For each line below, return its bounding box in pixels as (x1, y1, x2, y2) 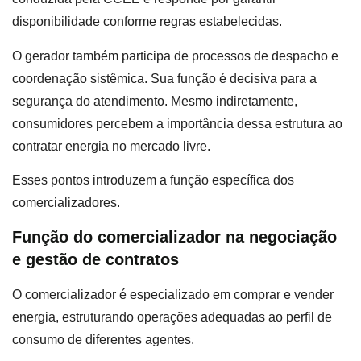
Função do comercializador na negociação (12, 228, 337, 247)
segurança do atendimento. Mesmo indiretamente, (12, 93, 297, 108)
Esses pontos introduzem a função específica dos (12, 172, 294, 187)
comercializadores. (12, 195, 120, 210)
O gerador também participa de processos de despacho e (12, 48, 338, 63)
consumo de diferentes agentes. (12, 333, 197, 347)
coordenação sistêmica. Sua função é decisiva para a (12, 71, 317, 85)
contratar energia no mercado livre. (12, 139, 210, 153)
